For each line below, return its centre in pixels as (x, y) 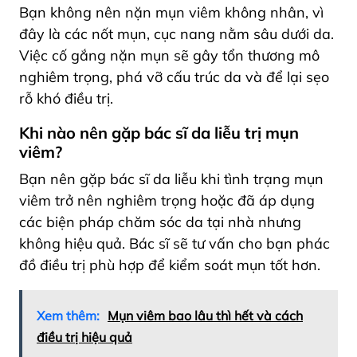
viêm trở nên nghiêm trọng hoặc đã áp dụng (167, 200)
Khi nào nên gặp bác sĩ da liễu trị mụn (159, 132)
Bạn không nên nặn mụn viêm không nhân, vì (171, 12)
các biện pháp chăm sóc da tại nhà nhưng (160, 222)
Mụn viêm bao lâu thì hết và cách (205, 315)
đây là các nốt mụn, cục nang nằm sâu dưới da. (177, 33)
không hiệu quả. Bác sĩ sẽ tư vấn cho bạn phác (175, 243)
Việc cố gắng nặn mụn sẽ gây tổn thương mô (169, 55)
